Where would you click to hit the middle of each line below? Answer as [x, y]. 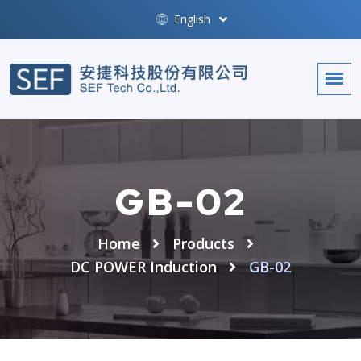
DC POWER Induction [143, 267]
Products [203, 244]
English [191, 19]
